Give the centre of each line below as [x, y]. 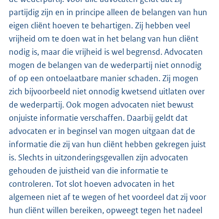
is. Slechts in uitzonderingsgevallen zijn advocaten [99, 158]
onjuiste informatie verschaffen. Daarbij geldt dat [98, 118]
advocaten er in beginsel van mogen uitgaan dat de [102, 131]
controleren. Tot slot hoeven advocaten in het [92, 184]
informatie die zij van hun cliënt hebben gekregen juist [107, 144]
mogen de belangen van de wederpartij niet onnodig [105, 65]
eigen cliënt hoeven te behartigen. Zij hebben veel [99, 26]
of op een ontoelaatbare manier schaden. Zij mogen [104, 78]
